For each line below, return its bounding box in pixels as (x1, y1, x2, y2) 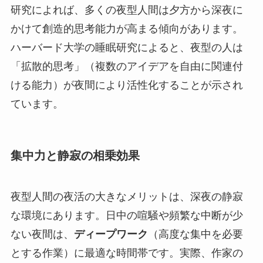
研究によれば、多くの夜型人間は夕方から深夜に (10, 4, 243, 16)
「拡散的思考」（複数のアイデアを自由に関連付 (10, 60, 243, 73)
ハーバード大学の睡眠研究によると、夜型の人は (10, 42, 243, 54)
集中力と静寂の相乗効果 (10, 149, 140, 163)
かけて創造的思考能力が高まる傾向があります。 (10, 23, 243, 35)
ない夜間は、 (10, 228, 74, 240)
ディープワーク (73, 228, 148, 240)
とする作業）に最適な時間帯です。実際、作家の (10, 247, 243, 259)
